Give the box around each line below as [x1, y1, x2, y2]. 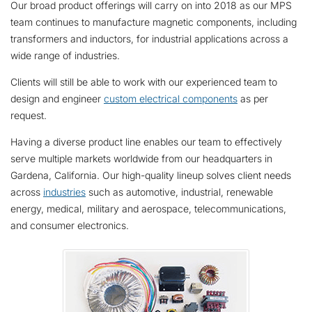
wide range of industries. [10, 49, 120, 61]
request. [10, 109, 47, 121]
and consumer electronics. [10, 219, 129, 231]
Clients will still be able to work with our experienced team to [10, 75, 277, 88]
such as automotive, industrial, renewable [86, 185, 273, 198]
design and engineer [10, 92, 104, 104]
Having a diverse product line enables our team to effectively [10, 135, 282, 148]
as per [237, 92, 268, 104]
